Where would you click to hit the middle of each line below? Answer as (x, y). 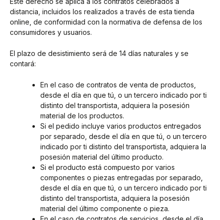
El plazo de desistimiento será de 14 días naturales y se (99, 54)
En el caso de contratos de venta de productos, (118, 85)
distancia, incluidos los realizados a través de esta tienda (102, 11)
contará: (23, 64)
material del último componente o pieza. (105, 209)
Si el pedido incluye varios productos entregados (121, 126)
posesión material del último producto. (102, 157)
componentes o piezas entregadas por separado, (122, 178)
